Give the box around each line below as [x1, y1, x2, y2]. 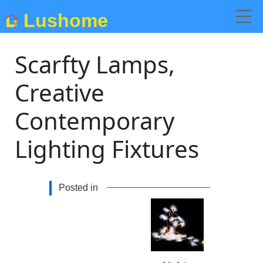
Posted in [59, 183, 98, 193]
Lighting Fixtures [15, 133, 200, 165]
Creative [15, 76, 105, 109]
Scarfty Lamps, [15, 48, 176, 80]
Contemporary [15, 104, 175, 137]
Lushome [23, 9, 108, 31]
